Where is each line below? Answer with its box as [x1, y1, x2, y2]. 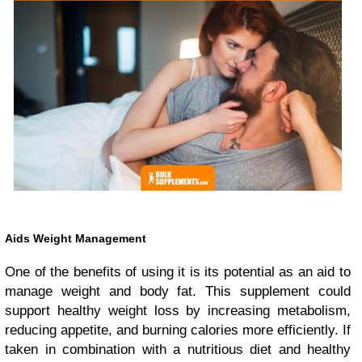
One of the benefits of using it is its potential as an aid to [5, 263, 351, 280]
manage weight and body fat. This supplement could [5, 283, 351, 299]
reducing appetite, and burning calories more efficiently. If [5, 322, 351, 338]
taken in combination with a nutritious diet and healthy [5, 341, 351, 357]
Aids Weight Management [5, 231, 146, 245]
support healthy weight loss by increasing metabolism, [5, 302, 351, 318]
